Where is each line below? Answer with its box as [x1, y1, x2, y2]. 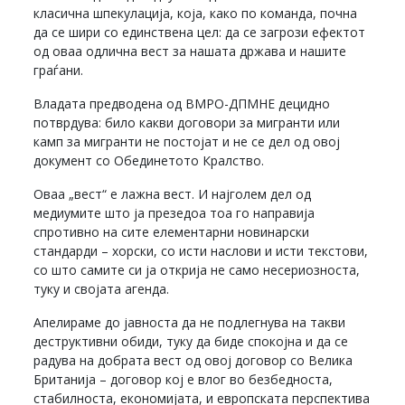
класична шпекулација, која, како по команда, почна [33, 5, 358, 23]
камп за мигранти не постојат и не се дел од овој [33, 133, 341, 151]
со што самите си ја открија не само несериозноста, [33, 261, 361, 279]
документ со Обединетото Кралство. [33, 152, 265, 170]
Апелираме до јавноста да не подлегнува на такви [33, 314, 346, 332]
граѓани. [33, 61, 84, 80]
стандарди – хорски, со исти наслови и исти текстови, [33, 242, 369, 260]
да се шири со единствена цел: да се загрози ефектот [33, 24, 366, 42]
